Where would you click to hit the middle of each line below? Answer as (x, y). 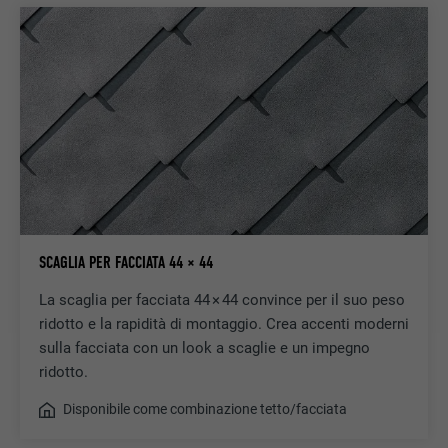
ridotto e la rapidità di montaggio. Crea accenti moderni (223, 323)
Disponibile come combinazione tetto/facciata (204, 409)
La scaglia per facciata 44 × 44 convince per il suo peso (221, 299)
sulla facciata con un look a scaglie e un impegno (204, 347)
